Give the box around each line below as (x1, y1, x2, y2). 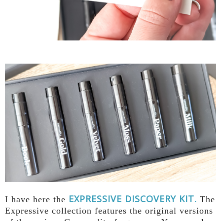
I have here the (5, 194, 69, 205)
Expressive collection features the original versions (5, 206, 213, 216)
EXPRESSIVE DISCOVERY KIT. (69, 193, 197, 205)
